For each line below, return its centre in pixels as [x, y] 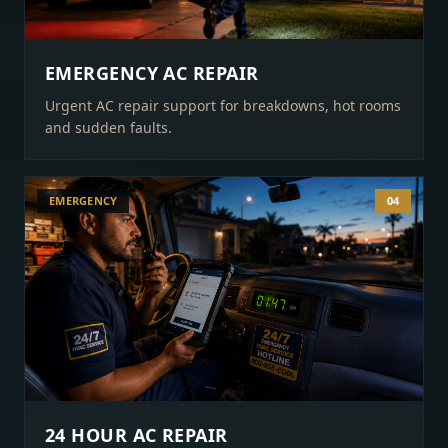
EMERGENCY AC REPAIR [152, 73]
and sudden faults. [108, 127]
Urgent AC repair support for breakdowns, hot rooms [223, 105]
